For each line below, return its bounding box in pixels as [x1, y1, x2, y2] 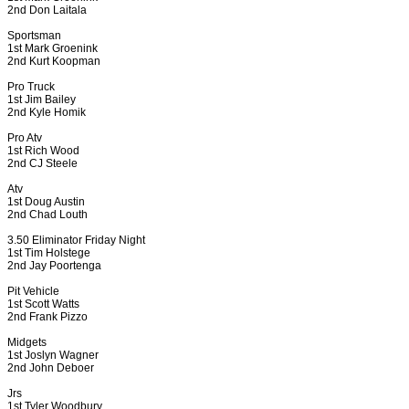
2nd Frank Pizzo [7, 309, 88, 323]
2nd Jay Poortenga [7, 258, 101, 272]
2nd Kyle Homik [7, 105, 86, 119]
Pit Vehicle [7, 284, 59, 298]
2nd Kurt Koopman [7, 54, 100, 68]
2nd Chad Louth [7, 207, 88, 221]
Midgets [7, 335, 47, 349]
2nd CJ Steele [7, 156, 78, 170]
